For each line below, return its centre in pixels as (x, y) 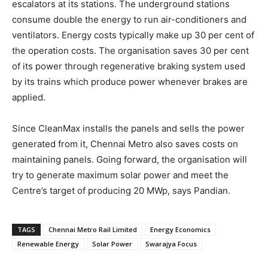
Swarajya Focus (171, 244)
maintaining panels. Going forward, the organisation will (130, 159)
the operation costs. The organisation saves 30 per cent (130, 51)
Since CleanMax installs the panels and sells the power (128, 128)
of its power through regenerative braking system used (129, 66)
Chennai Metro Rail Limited (93, 229)
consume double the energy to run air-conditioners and (129, 19)
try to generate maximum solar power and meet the (120, 175)
